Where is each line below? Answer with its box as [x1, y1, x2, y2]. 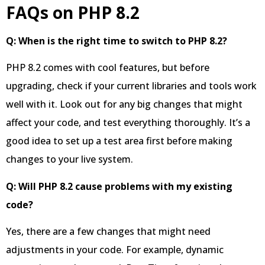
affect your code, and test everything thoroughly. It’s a [6, 116, 250, 130]
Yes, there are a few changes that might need [6, 225, 211, 238]
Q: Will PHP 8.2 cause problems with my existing [6, 179, 232, 193]
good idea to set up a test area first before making [6, 134, 232, 148]
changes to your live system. [6, 153, 133, 166]
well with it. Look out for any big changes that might [6, 98, 243, 111]
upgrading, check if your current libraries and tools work [6, 79, 257, 93]
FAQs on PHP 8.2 [6, 1, 140, 24]
